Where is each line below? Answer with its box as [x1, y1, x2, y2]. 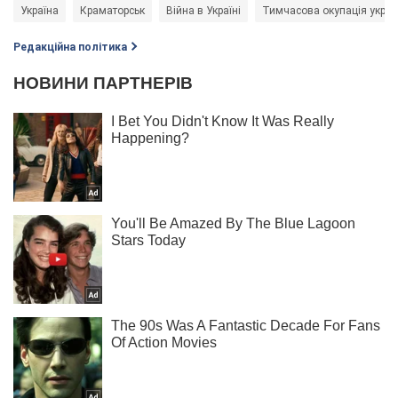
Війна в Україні [166, 4, 241, 18]
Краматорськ [80, 4, 145, 18]
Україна [20, 4, 59, 18]
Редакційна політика [13, 41, 127, 54]
